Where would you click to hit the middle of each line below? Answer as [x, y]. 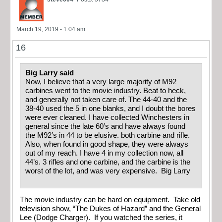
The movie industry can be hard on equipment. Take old [110, 200]
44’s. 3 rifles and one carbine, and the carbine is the [108, 162]
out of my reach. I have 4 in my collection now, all [104, 153]
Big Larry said [51, 73]
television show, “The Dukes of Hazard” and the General [110, 209]
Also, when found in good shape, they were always [107, 144]
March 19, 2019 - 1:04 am [51, 29]
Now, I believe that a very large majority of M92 [101, 82]
